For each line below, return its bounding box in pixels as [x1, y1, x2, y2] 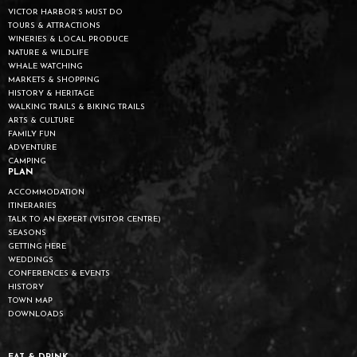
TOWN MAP [8, 296, 53, 306]
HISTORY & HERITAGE [8, 89, 94, 99]
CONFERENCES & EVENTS [8, 269, 110, 279]
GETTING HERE [8, 242, 66, 252]
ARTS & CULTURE [8, 116, 74, 126]
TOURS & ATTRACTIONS [8, 22, 100, 31]
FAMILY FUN [8, 130, 56, 139]
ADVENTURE [8, 143, 57, 153]
